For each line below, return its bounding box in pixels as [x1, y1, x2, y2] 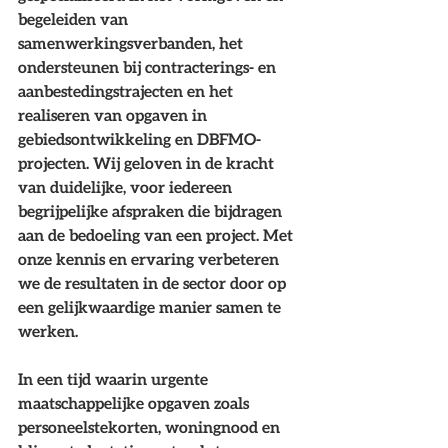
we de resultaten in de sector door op [18, 274, 290, 292]
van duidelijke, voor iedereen [18, 178, 236, 196]
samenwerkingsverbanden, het [18, 34, 247, 52]
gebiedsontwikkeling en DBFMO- [18, 130, 261, 148]
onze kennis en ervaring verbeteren [18, 250, 283, 268]
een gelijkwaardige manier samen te [18, 298, 285, 316]
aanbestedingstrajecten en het [18, 82, 237, 100]
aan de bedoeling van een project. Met [18, 226, 297, 244]
